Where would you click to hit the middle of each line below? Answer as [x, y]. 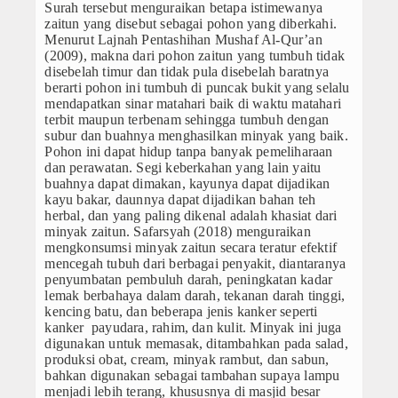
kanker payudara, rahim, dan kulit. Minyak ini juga [193, 328]
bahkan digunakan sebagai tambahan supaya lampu [192, 376]
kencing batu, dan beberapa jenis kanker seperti [181, 312]
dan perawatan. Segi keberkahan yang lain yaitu [183, 168]
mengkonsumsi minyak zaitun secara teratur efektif [191, 248]
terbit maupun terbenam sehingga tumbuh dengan [187, 120]
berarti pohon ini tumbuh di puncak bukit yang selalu [197, 88]
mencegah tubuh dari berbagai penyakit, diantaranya [195, 264]
